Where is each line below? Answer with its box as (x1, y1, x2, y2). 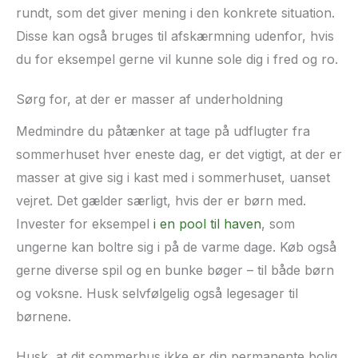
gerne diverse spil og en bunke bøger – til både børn (16, 261, 334, 278)
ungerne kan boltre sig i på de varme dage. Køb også (16, 238, 336, 255)
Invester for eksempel (16, 215, 153, 232)
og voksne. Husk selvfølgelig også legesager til (16, 284, 298, 301)
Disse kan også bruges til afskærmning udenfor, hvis (16, 27, 334, 44)
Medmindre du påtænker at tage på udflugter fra (16, 122, 310, 139)
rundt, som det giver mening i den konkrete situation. (16, 4, 335, 21)
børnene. (16, 308, 71, 324)
